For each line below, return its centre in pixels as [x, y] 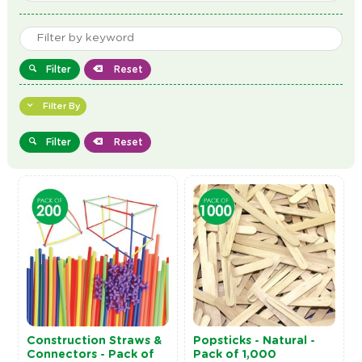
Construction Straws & [94, 341]
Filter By [61, 106]
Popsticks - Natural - [255, 341]
